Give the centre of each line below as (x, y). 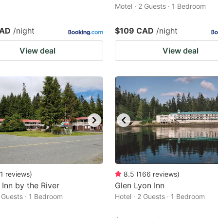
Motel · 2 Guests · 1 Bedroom (160, 6)
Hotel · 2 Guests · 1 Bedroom (160, 196)
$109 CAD (134, 31)
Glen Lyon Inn (140, 185)
